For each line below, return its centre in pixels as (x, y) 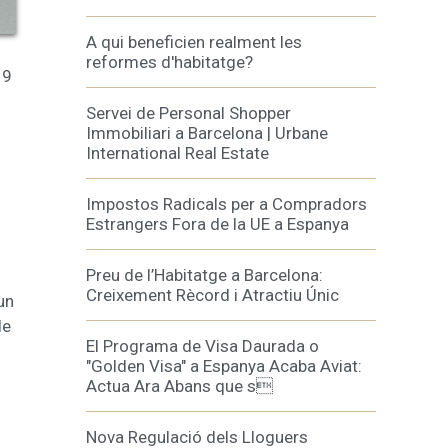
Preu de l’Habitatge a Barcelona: (204, 275)
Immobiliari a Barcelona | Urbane (207, 133)
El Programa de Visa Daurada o (202, 346)
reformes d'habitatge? (169, 62)
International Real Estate (177, 153)
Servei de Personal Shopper (188, 113)
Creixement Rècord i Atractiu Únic (212, 295)
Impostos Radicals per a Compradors (226, 204)
